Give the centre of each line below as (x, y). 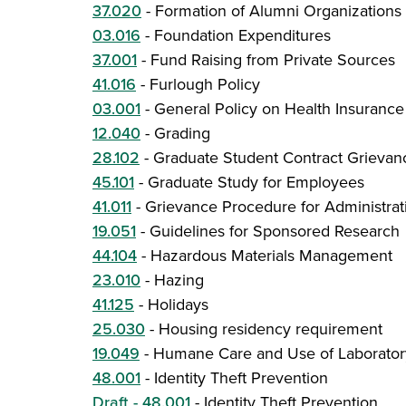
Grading (182, 133)
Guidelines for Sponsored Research (275, 231)
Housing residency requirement (271, 329)
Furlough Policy (205, 84)
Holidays (178, 304)
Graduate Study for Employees (256, 182)
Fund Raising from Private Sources (273, 60)
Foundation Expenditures (242, 35)
